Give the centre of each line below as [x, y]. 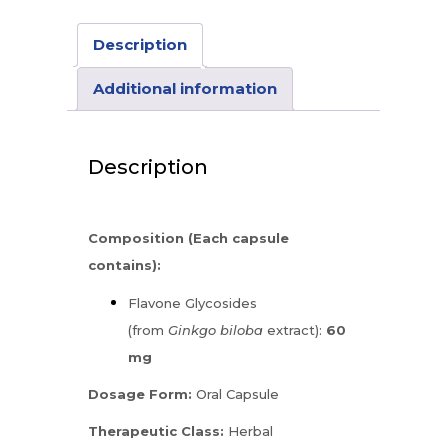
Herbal [249, 430]
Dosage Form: [140, 393]
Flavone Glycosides [193, 302]
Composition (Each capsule [189, 237]
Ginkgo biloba [216, 329]
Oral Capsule [236, 393]
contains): [125, 264]
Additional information [185, 89]
